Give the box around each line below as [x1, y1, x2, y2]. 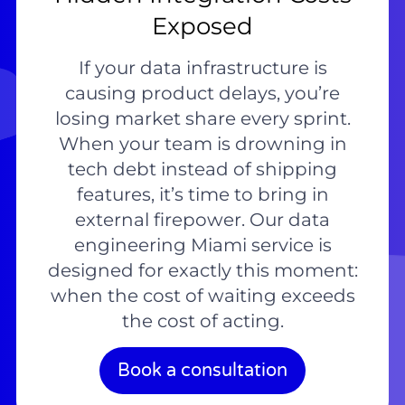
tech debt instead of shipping [68, 158, 337, 181]
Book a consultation [118, 359, 287, 381]
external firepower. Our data [75, 209, 330, 231]
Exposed [152, 11, 253, 41]
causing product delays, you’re [65, 82, 340, 105]
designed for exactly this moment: [47, 259, 358, 282]
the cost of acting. [121, 310, 284, 333]
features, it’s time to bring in [76, 184, 329, 206]
